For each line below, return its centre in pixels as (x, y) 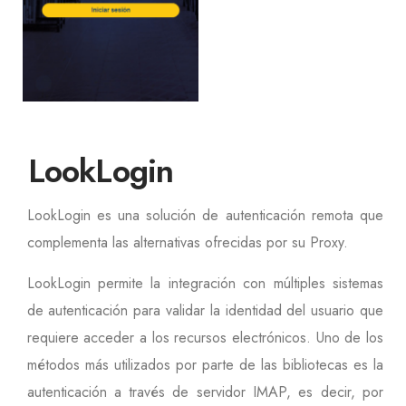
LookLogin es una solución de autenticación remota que (205, 215)
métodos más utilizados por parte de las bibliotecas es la (205, 364)
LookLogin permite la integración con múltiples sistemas (205, 283)
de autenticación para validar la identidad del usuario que (205, 310)
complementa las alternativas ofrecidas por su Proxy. (187, 242)
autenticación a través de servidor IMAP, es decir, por (205, 391)
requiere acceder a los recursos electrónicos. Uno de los (205, 337)
